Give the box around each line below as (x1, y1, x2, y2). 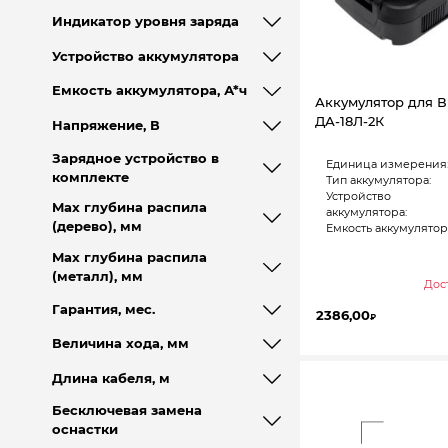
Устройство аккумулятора (51, 48, 239, 64)
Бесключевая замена (51, 403, 202, 419)
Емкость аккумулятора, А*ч (51, 83, 247, 99)
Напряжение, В (51, 118, 160, 134)
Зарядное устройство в (51, 150, 219, 166)
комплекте (51, 169, 129, 185)
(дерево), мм (51, 219, 142, 235)
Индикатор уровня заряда (51, 14, 239, 30)
